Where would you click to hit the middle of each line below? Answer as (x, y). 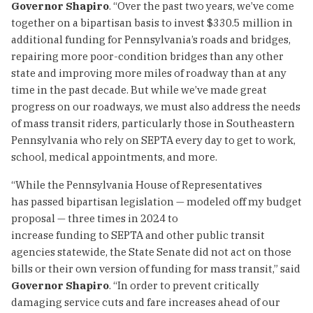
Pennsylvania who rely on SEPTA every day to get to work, (153, 140)
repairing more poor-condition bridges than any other (147, 56)
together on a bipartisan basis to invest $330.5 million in (152, 22)
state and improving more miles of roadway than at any (149, 73)
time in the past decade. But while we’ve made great (139, 89)
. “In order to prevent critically (184, 285)
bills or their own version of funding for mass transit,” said (156, 268)
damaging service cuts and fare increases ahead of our (146, 302)
